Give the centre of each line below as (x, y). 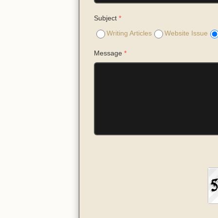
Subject (106, 18)
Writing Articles (129, 33)
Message (109, 53)
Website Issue (186, 33)
